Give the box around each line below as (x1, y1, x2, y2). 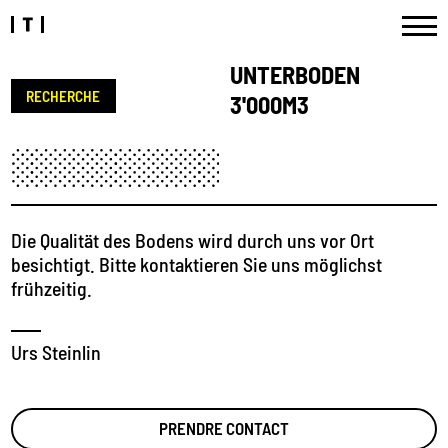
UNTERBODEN (229, 60, 360, 89)
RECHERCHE (26, 86, 101, 105)
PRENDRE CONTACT (159, 418, 289, 439)
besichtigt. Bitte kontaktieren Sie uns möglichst (11, 252, 382, 277)
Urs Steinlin (11, 339, 101, 364)
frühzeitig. (11, 276, 92, 301)
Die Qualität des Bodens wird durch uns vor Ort (11, 228, 374, 253)
